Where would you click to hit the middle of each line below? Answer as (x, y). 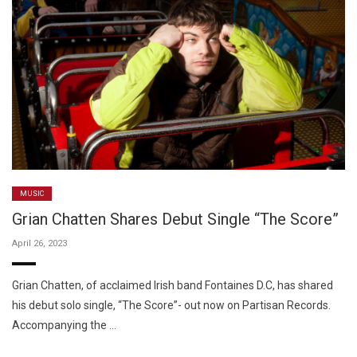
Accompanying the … (64, 325)
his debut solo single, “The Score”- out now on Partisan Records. (171, 305)
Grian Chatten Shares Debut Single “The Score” (175, 219)
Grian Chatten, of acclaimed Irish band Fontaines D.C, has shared (173, 285)
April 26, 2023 (39, 243)
